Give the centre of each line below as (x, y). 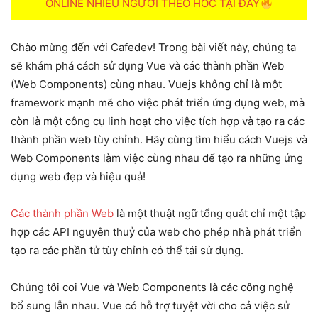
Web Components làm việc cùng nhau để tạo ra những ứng (157, 158)
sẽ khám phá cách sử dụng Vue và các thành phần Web (147, 66)
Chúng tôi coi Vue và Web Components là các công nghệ (152, 287)
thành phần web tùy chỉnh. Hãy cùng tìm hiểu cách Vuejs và (159, 140)
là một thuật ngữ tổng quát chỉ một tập (210, 214)
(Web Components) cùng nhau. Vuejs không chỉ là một (146, 84)
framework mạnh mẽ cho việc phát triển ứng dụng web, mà (158, 103)
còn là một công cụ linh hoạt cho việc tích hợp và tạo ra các (158, 121)
